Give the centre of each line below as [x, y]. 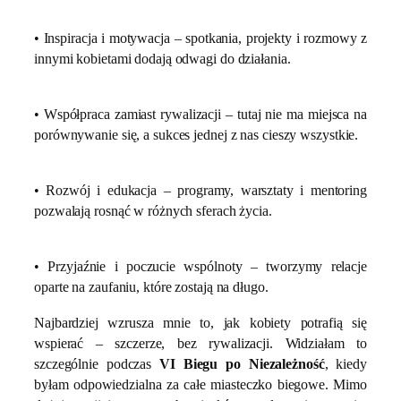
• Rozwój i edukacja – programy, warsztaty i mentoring [200, 191]
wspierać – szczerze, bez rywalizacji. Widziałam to [200, 343]
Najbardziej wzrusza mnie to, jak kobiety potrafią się [200, 322]
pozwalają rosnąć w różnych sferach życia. [153, 211]
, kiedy [346, 363]
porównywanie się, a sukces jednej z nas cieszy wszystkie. [196, 134]
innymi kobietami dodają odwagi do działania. [162, 58]
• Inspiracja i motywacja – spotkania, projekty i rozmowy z [200, 38]
